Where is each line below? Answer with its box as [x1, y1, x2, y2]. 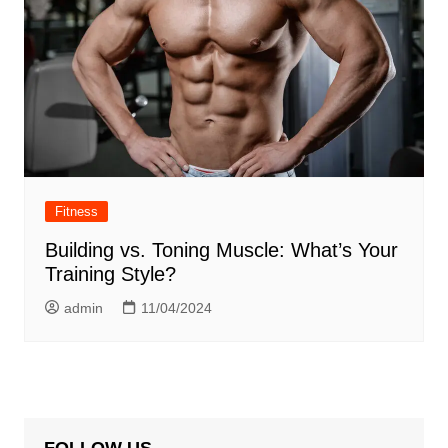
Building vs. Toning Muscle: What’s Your [44, 239, 398, 262]
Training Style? [44, 263, 176, 286]
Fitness [54, 204, 98, 220]
